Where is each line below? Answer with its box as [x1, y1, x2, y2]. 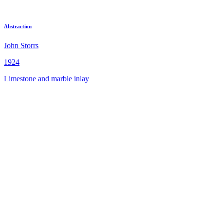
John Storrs [4, 41, 38, 50]
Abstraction [4, 23, 32, 29]
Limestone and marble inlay [4, 74, 89, 83]
